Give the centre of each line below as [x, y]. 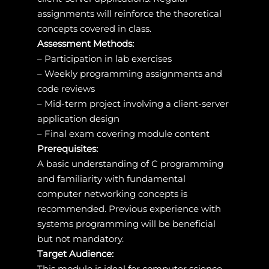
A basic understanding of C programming [130, 163]
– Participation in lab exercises [104, 58]
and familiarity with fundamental [111, 178]
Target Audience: [75, 253]
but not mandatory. [80, 238]
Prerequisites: [67, 148]
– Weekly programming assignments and [129, 73]
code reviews [66, 88]
